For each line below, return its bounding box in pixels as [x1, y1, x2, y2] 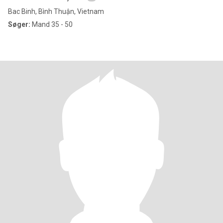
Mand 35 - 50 [30, 20, 73, 28]
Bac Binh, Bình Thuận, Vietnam [8, 7, 104, 15]
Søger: [8, 20, 30, 28]
